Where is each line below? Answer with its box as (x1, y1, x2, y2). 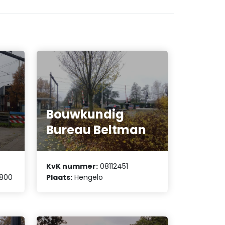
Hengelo (72, 172, 103, 183)
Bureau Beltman (46, 121, 147, 138)
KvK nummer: (46, 161, 98, 172)
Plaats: (46, 172, 73, 183)
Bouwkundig (46, 105, 125, 123)
